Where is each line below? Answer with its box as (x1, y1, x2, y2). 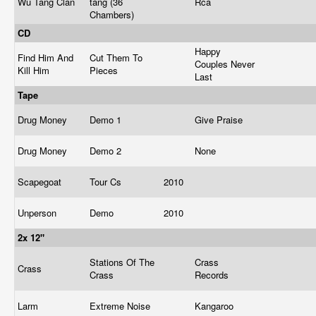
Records (195, 268, 231, 281)
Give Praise (195, 113, 245, 126)
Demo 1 (90, 113, 124, 126)
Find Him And (18, 51, 73, 64)
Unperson (18, 206, 59, 219)
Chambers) (90, 8, 137, 21)
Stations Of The (90, 255, 154, 269)
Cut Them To (90, 51, 142, 64)
